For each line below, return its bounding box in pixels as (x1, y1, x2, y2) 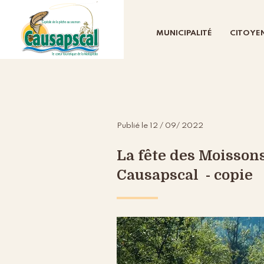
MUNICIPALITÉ (156, 29, 212, 37)
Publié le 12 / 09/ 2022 (116, 122, 203, 130)
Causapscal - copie (116, 167, 253, 183)
